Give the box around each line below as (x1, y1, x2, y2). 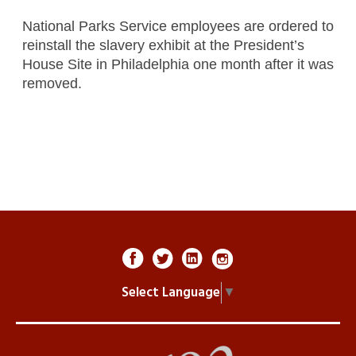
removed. (21, 75, 82, 91)
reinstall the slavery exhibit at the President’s (21, 37, 304, 53)
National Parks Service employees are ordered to (21, 17, 334, 34)
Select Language (121, 281, 220, 304)
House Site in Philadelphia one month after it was (21, 56, 334, 72)
